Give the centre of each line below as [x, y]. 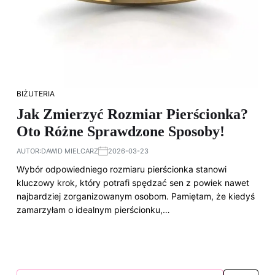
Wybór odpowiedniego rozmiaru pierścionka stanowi [122, 169]
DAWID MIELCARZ [70, 151]
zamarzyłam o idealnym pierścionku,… [93, 210]
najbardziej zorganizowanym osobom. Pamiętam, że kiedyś [136, 196]
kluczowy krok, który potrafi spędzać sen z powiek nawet [133, 183]
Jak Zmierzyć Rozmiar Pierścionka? [132, 114]
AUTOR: [29, 151]
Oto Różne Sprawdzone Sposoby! [121, 131]
